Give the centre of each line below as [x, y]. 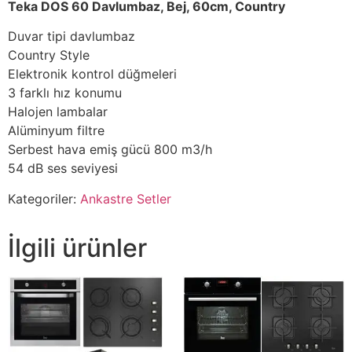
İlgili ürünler [77, 247]
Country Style [49, 55]
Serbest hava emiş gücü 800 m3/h [110, 150]
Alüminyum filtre [56, 131]
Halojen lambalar [58, 112]
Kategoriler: [44, 198]
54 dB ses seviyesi [63, 169]
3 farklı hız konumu [65, 93]
